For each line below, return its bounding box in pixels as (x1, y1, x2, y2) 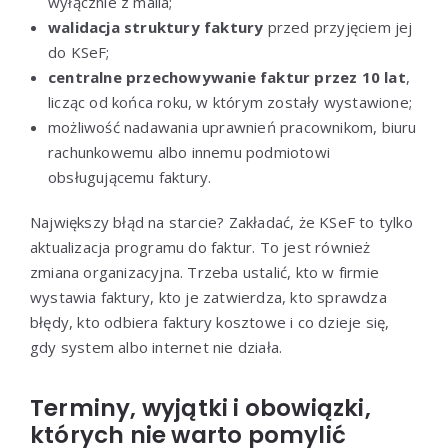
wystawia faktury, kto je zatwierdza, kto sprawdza (30, 286, 387, 307)
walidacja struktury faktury (48, 16, 264, 37)
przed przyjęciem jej (263, 16, 413, 37)
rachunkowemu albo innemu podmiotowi (48, 141, 330, 162)
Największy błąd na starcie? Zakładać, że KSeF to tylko (30, 211, 413, 232)
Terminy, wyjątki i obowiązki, (30, 391, 371, 424)
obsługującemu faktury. (48, 166, 212, 187)
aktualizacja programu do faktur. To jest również (30, 236, 371, 257)
